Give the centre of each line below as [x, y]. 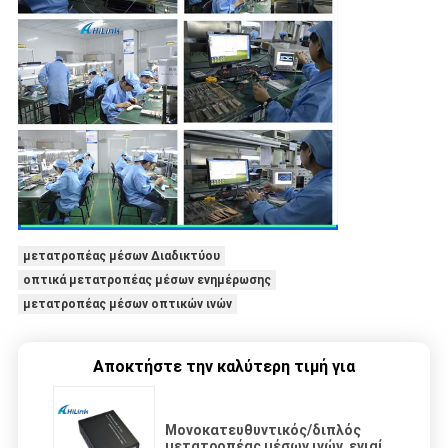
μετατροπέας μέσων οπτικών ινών [127, 304]
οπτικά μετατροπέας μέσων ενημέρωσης [146, 280]
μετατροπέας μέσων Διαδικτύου [121, 256]
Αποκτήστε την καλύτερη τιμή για [224, 367]
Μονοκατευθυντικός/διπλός [263, 430]
